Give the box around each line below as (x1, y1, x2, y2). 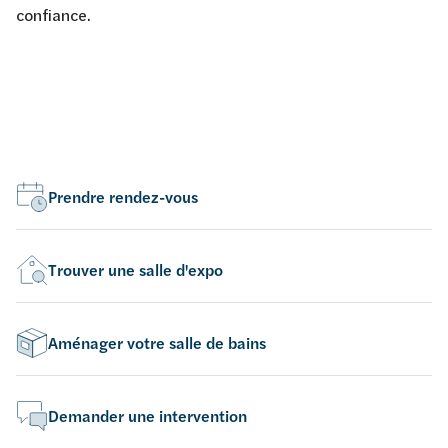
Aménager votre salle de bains (48, 332, 266, 355)
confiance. (16, 4, 91, 25)
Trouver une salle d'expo (48, 259, 223, 282)
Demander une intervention (48, 405, 247, 428)
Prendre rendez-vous (48, 186, 198, 209)
